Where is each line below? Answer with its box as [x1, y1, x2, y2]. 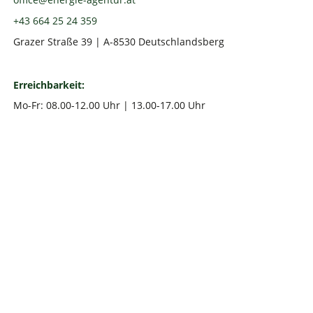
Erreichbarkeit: [13, 78, 85, 92]
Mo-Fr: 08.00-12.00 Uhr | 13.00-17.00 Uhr [13, 99, 206, 112]
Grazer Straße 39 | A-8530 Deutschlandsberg [13, 34, 225, 48]
